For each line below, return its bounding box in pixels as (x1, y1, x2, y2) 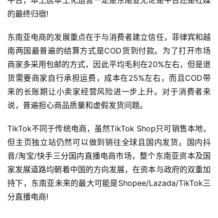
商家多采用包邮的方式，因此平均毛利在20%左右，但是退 (7, 59, 211, 70)
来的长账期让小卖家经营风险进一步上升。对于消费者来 (7, 87, 211, 97)
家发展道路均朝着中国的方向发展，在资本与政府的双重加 (7, 164, 211, 175)
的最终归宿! (7, 9, 48, 19)
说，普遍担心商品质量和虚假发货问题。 (7, 100, 147, 110)
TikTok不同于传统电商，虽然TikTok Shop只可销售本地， (7, 124, 211, 134)
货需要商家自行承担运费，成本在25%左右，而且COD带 (7, 73, 211, 83)
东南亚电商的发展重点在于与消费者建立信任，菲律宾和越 (7, 32, 211, 42)
